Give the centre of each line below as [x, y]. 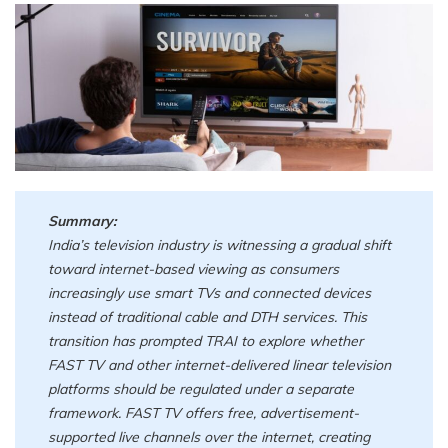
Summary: [83, 220]
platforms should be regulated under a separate [201, 388]
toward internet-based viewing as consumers [194, 268]
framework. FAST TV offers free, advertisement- [204, 412]
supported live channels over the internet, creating [209, 436]
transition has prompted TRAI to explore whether [206, 340]
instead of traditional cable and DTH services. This [208, 316]
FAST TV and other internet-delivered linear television [220, 364]
